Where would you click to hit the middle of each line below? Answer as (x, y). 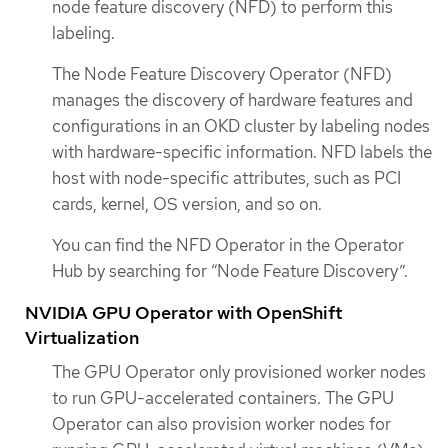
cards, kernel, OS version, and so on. (187, 204)
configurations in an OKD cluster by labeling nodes (241, 126)
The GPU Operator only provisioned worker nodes (239, 371)
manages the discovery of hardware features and (232, 100)
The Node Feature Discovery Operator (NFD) (222, 74)
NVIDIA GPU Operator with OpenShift (183, 312)
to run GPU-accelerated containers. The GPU (223, 397)
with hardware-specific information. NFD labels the (242, 152)
